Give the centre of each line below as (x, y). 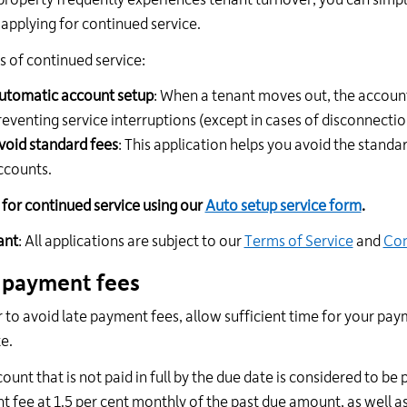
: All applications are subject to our (131, 242)
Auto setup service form (283, 206)
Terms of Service (298, 242)
